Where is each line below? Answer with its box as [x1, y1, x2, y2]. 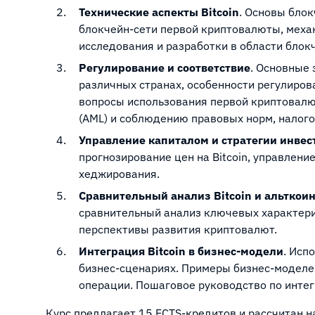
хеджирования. [79, 167, 160, 181]
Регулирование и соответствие [79, 60, 250, 75]
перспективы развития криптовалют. [79, 222, 277, 236]
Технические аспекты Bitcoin [79, 5, 239, 19]
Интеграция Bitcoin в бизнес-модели [79, 244, 283, 258]
